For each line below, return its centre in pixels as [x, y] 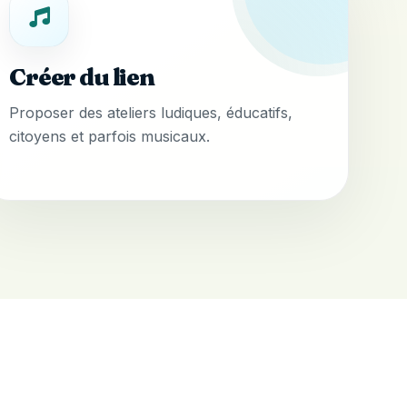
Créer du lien [82, 78]
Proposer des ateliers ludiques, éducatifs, [151, 113]
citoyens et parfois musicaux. [110, 137]
